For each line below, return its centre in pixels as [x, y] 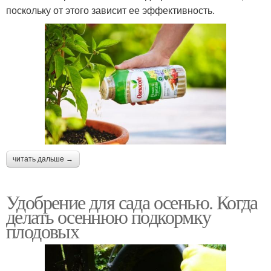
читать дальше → [43, 159]
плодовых [43, 231]
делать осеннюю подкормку [109, 217]
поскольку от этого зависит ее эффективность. [110, 10]
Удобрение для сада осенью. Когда [132, 202]
